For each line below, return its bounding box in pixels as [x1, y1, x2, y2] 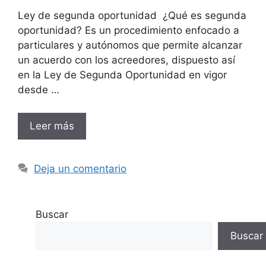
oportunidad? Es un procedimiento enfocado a [18, 24, 239, 37]
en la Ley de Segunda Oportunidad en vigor [18, 69, 227, 81]
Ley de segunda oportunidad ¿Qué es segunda [18, 9, 246, 22]
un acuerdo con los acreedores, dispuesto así [18, 54, 235, 66]
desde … [18, 84, 59, 96]
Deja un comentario [34, 162, 127, 175]
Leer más [30, 119, 74, 132]
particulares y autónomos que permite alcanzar [18, 39, 242, 52]
